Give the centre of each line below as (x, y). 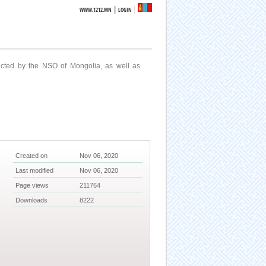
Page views (32, 186)
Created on (32, 156)
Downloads (32, 200)
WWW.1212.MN (96, 10)
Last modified (35, 171)
